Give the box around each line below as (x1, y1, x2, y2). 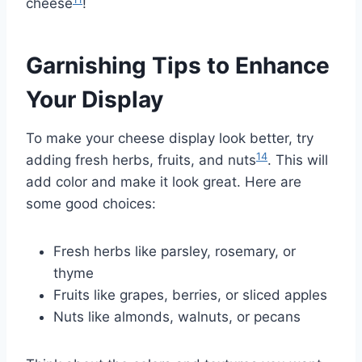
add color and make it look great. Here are (26, 174, 301, 191)
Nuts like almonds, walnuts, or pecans (53, 309, 301, 326)
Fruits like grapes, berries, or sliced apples (53, 287, 327, 304)
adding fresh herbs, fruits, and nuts (26, 152, 256, 169)
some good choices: (26, 196, 156, 213)
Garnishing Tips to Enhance (26, 52, 330, 80)
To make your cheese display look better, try (26, 130, 314, 147)
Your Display (26, 86, 163, 114)
